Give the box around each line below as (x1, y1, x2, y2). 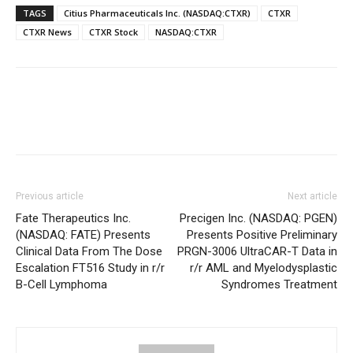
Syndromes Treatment (221, 277, 337, 292)
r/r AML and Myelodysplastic (190, 261, 337, 275)
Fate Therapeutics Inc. (16, 211, 131, 225)
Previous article (16, 191, 84, 202)
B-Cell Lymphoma (16, 277, 107, 292)
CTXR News (23, 26, 72, 38)
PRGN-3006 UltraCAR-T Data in (177, 244, 337, 258)
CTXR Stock (89, 26, 138, 38)
